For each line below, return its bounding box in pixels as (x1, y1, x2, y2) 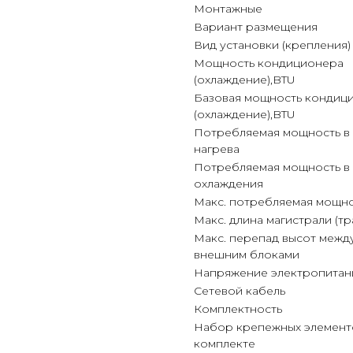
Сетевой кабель (194, 284, 285, 298)
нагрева (194, 142, 240, 156)
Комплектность (194, 302, 282, 316)
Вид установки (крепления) (194, 38, 351, 52)
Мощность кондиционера (194, 56, 344, 70)
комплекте (194, 336, 255, 351)
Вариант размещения (194, 20, 318, 34)
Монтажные (194, 2, 262, 16)
